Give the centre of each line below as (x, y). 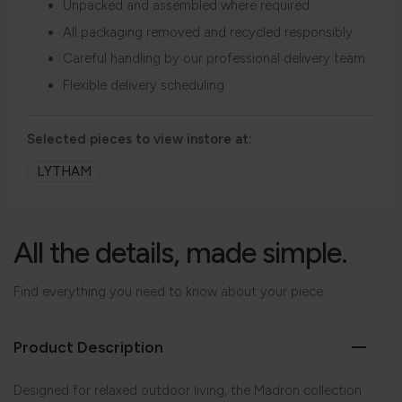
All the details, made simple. (180, 253)
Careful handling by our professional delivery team (214, 59)
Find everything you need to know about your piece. (170, 292)
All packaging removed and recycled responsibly (208, 32)
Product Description (88, 348)
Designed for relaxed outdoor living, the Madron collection (188, 391)
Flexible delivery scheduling (144, 85)
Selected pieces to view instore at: (140, 140)
